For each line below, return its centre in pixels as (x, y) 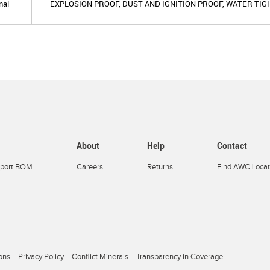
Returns (160, 167)
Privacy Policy (41, 257)
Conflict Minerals (100, 257)
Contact (232, 146)
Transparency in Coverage (180, 257)
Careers (89, 167)
